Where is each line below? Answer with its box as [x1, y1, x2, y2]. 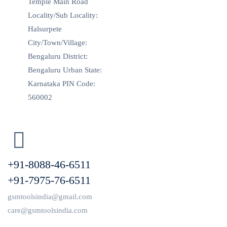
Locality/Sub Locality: [28, 11, 98, 19]
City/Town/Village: [28, 39, 87, 47]
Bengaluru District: [28, 52, 88, 60]
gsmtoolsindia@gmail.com [8, 193, 92, 201]
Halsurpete [28, 25, 62, 33]
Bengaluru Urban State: [28, 66, 102, 74]
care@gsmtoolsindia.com [8, 206, 88, 214]
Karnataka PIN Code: [28, 80, 95, 88]
